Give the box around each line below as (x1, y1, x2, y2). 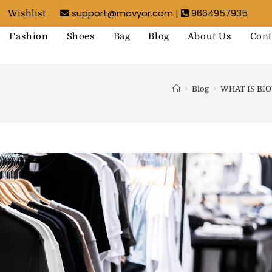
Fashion (9, 31, 49, 42)
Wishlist (8, 8, 46, 19)
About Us (187, 31, 232, 42)
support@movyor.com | (69, 7, 181, 19)
